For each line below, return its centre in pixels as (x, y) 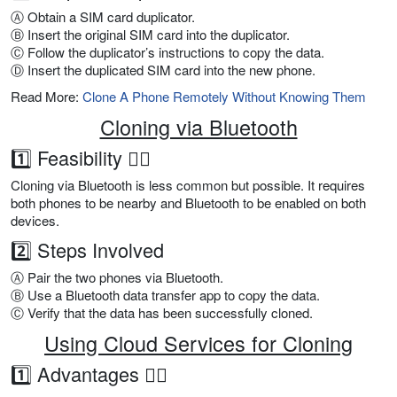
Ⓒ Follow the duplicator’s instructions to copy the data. (167, 52)
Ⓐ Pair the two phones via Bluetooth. (117, 277)
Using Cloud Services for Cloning (198, 343)
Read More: (47, 97)
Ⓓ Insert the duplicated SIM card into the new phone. (163, 70)
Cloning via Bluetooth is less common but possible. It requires (188, 185)
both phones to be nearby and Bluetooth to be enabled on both (188, 203)
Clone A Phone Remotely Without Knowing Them (224, 97)
